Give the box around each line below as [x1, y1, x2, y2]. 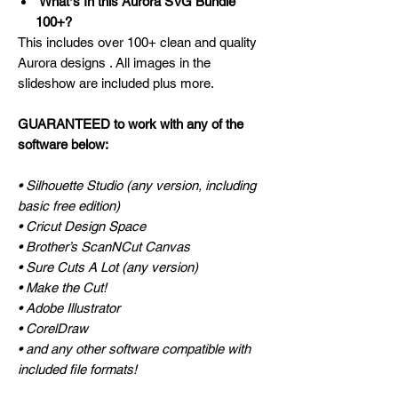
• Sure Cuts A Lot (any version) [18, 259, 198, 275]
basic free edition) [18, 198, 120, 214]
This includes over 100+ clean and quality [18, 35, 257, 51]
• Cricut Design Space [18, 219, 146, 235]
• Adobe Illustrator [18, 300, 120, 316]
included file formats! [18, 362, 137, 378]
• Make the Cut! [18, 280, 107, 296]
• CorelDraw [18, 321, 88, 337]
